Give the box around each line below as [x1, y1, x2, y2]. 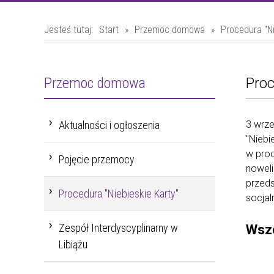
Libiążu [59, 238, 87, 251]
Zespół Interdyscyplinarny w [59, 221, 178, 235]
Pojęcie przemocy [59, 153, 135, 166]
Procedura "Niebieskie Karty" [59, 187, 179, 201]
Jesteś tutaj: [44, 24, 93, 36]
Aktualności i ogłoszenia [59, 119, 160, 132]
